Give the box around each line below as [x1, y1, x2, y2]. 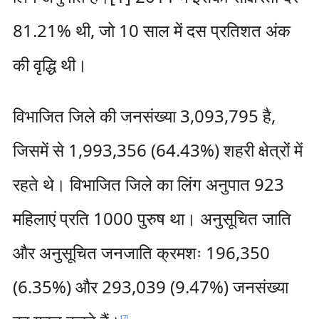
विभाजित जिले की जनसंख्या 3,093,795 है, [12, 104, 276, 127]
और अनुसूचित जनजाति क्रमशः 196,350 [12, 241, 270, 264]
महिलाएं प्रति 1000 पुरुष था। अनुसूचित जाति [12, 206, 291, 230]
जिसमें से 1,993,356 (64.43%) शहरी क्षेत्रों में [12, 138, 303, 162]
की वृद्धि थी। [12, 53, 87, 76]
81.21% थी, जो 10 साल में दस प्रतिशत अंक [12, 19, 291, 42]
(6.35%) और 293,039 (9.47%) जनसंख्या [12, 275, 288, 298]
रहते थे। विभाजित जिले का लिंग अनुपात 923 [12, 172, 284, 196]
